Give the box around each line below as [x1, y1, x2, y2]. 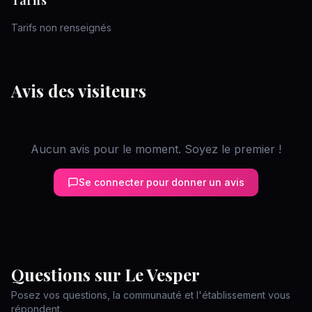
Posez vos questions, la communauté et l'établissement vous [11, 289, 290, 301]
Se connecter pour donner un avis [79, 176, 244, 188]
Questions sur [11, 263, 125, 286]
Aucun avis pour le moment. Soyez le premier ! [31, 142, 281, 156]
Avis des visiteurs [11, 79, 146, 102]
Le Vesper [125, 263, 200, 286]
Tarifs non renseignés [11, 22, 111, 33]
